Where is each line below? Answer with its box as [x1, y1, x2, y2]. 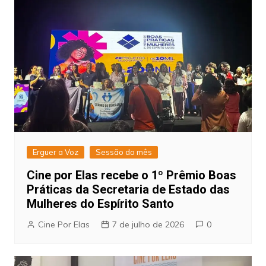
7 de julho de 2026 [112, 218, 184, 230]
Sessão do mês [95, 147, 152, 157]
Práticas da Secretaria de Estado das [26, 182, 230, 197]
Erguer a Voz [32, 147, 78, 157]
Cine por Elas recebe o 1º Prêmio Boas [26, 167, 236, 182]
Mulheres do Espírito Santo [26, 196, 174, 211]
